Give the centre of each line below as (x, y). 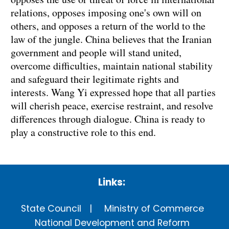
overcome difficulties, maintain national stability (112, 66)
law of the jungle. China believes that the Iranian (111, 39)
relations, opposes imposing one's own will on (106, 13)
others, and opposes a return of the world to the (108, 26)
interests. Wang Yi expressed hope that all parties (113, 93)
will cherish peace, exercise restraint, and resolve (112, 106)
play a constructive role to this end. (83, 132)
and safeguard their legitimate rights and (95, 79)
